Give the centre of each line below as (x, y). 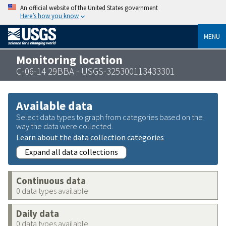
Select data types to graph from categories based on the (109, 117)
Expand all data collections (71, 152)
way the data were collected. (65, 126)
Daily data (38, 213)
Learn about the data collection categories (90, 137)
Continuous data (51, 181)
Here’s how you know (49, 16)
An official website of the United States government (89, 8)
